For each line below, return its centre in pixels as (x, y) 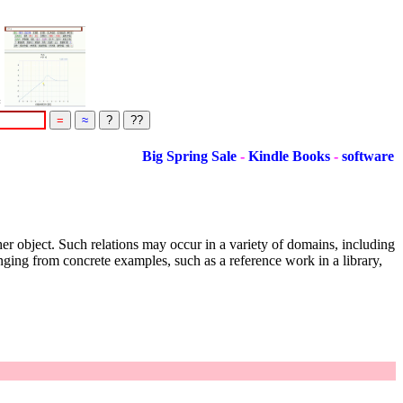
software (358, 157)
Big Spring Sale (181, 157)
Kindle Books (281, 157)
